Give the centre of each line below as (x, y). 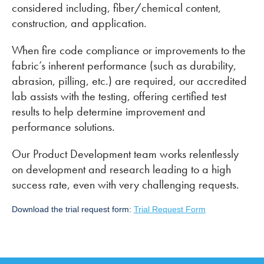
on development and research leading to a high (121, 169)
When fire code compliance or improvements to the (129, 50)
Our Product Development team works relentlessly (125, 154)
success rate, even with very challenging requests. (126, 184)
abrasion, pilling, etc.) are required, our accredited (129, 81)
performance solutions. (63, 127)
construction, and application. (79, 23)
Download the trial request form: (73, 209)
